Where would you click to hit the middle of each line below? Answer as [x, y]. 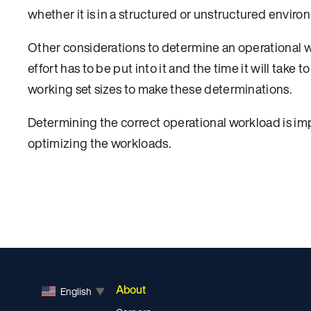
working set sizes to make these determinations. [160, 89]
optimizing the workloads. [100, 143]
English [76, 291]
